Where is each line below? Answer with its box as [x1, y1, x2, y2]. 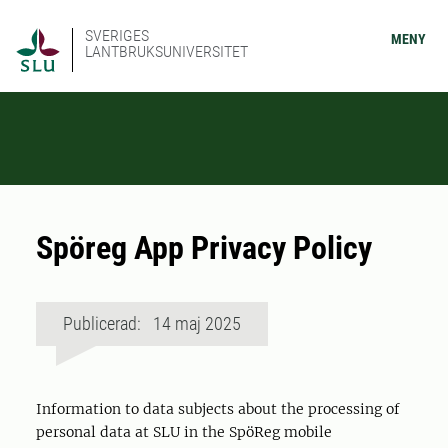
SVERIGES [85, 26, 149, 45]
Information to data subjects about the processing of [36, 400, 400, 418]
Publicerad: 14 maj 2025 [63, 313, 241, 334]
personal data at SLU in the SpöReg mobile [36, 423, 332, 441]
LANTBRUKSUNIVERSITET [85, 42, 248, 61]
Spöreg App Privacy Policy [36, 229, 372, 267]
